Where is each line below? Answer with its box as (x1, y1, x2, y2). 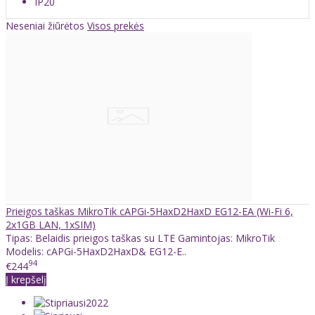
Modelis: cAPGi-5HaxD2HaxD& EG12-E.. (6, 244, 186, 258)
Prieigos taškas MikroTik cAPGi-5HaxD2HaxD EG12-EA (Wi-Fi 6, (6, 204, 293, 218)
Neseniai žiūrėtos (6, 18, 87, 32)
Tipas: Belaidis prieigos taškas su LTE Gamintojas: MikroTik (6, 231, 275, 245)
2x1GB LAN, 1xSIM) (6, 217, 96, 231)
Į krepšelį (6, 273, 46, 287)
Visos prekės (87, 18, 144, 32)
